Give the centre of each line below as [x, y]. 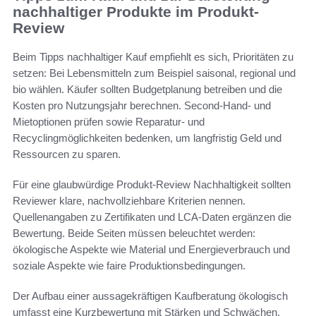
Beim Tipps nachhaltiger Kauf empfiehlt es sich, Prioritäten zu [153, 56]
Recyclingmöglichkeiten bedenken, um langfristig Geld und [147, 138]
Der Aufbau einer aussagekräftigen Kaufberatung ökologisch [150, 296]
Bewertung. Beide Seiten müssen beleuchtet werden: [134, 233]
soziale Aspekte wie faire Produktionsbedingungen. [129, 265]
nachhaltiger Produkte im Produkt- [136, 12]
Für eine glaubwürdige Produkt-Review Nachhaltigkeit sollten [152, 184]
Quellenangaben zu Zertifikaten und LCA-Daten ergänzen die [152, 217]
